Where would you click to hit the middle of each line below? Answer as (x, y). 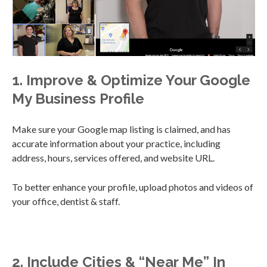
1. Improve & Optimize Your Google (131, 80)
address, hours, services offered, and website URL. (113, 158)
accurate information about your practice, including (116, 144)
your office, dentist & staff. (66, 201)
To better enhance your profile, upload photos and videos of (133, 187)
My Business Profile (78, 99)
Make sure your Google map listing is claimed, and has (121, 129)
